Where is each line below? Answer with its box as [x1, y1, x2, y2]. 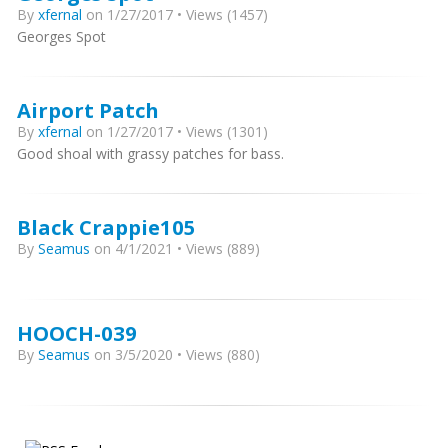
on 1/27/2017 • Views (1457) [82, 5, 268, 24]
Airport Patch [17, 96, 159, 124]
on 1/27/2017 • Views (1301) [82, 122, 268, 141]
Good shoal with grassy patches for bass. [17, 144, 288, 163]
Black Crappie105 [17, 213, 196, 241]
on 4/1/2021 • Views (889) [90, 239, 260, 258]
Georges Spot [17, 27, 106, 46]
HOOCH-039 [17, 319, 137, 347]
